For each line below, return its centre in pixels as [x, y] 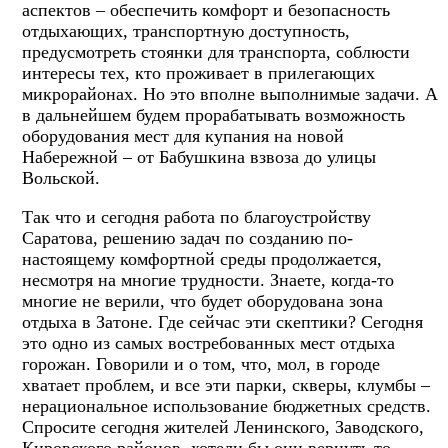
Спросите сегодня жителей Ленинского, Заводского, [223, 426]
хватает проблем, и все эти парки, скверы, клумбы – [226, 384]
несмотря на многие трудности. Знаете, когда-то [208, 279]
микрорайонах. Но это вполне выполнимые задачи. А [230, 93]
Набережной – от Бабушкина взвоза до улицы [199, 156]
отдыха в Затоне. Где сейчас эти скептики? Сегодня [222, 321]
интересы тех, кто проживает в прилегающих [198, 72]
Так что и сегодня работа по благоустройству [196, 216]
